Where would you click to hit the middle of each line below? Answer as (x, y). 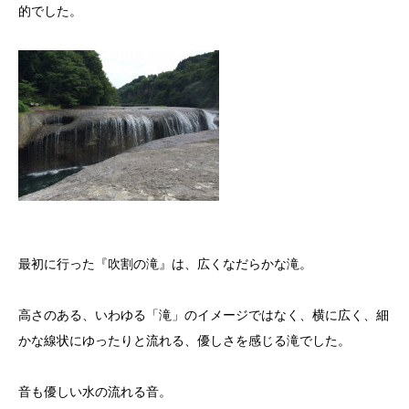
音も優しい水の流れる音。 (95, 392)
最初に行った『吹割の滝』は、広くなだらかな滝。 (165, 264)
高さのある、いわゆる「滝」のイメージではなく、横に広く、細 (204, 315)
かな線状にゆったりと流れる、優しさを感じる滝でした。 (184, 341)
